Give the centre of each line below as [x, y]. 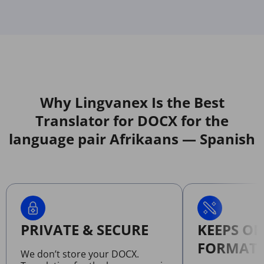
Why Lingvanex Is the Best [132, 103]
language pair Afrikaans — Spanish [132, 139]
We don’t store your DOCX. [80, 254]
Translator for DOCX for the [132, 121]
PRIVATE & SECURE [85, 230]
